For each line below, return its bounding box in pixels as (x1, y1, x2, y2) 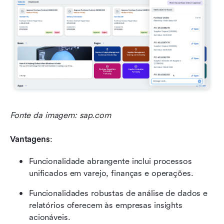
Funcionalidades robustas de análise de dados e (29, 188, 208, 198)
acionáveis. (29, 212, 70, 222)
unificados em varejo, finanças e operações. (29, 168, 193, 178)
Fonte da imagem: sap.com (10, 110, 111, 120)
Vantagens (10, 134, 50, 144)
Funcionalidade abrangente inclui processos (29, 156, 192, 166)
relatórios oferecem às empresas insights (29, 200, 182, 210)
